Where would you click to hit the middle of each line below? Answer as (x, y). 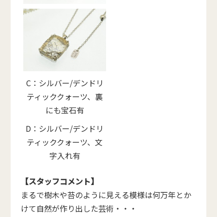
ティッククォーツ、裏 (65, 96)
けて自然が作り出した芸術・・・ (79, 208)
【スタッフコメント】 (59, 181)
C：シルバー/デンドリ (65, 83)
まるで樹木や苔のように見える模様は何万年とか (106, 195)
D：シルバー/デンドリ (65, 128)
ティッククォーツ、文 (65, 142)
